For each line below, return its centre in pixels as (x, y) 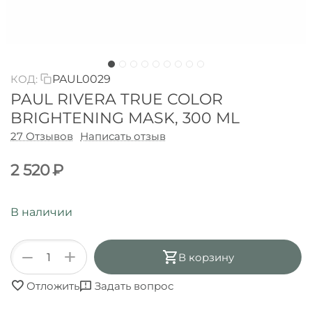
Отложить (53, 286)
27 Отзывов (42, 136)
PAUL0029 (81, 79)
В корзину (206, 257)
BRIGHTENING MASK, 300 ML (125, 118)
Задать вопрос (134, 286)
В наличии (41, 212)
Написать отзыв (123, 136)
